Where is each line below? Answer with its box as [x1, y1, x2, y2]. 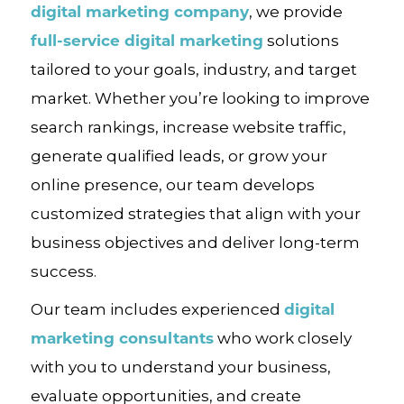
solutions [262, 32, 339, 50]
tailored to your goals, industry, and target [30, 60, 357, 78]
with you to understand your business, [30, 358, 331, 376]
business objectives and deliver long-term [30, 234, 360, 252]
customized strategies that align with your [30, 205, 361, 223]
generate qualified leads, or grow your [30, 147, 327, 165]
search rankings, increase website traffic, [30, 118, 346, 136]
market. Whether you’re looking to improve [30, 89, 370, 107]
